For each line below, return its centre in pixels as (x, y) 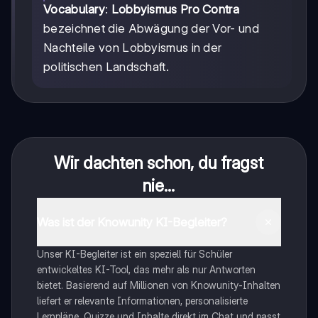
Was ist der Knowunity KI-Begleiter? (132, 222)
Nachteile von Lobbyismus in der (133, 48)
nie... (159, 186)
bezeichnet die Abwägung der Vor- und (151, 29)
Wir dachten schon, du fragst (159, 163)
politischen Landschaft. (106, 67)
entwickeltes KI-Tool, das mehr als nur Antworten (146, 270)
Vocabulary (74, 10)
